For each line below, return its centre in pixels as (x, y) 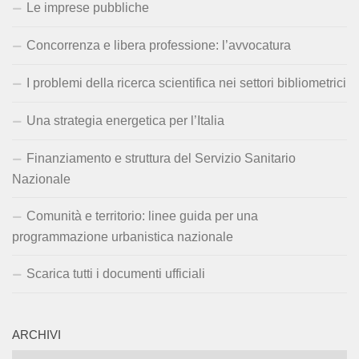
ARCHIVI (36, 335)
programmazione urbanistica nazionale (123, 237)
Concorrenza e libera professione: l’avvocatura (159, 46)
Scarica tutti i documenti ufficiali (116, 274)
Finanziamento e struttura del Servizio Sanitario (161, 159)
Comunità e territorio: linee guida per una (142, 216)
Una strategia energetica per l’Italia (125, 121)
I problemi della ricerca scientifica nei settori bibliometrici (186, 83)
